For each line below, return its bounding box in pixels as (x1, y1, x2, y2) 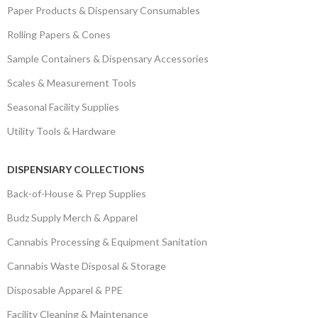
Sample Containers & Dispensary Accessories (7, 53, 209, 65)
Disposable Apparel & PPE (7, 284, 123, 296)
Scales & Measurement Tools (7, 77, 136, 89)
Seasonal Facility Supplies (7, 101, 119, 113)
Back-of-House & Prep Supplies (7, 187, 146, 199)
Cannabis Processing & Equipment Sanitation (7, 236, 207, 248)
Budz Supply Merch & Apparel (7, 212, 138, 224)
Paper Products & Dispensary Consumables (7, 4, 200, 16)
